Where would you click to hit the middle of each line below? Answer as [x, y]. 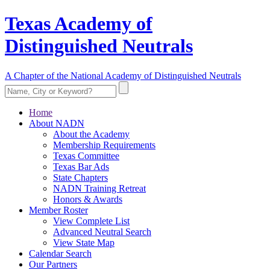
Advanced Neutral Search [102, 231]
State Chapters [80, 177]
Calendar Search [60, 253]
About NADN [57, 123]
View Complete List [91, 221]
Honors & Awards [88, 199]
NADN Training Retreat [99, 188]
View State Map [84, 242]
